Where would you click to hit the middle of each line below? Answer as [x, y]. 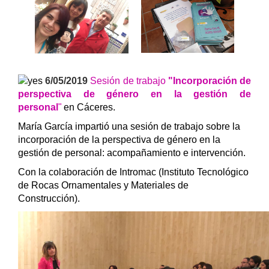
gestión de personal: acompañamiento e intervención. [133, 153]
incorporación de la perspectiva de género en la [119, 140]
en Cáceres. [89, 107]
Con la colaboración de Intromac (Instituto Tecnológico [133, 172]
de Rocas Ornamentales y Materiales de [103, 186]
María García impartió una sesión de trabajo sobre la [129, 127]
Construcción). [50, 199]
